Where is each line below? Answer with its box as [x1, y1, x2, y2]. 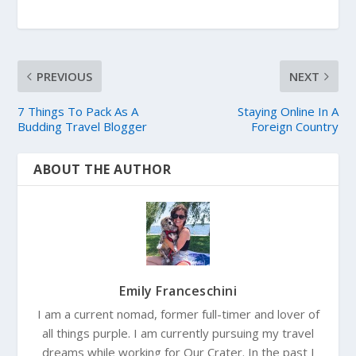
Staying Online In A [237, 103, 339, 119]
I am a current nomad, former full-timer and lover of [37, 305, 319, 322]
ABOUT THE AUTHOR [33, 160, 172, 178]
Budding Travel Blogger [17, 118, 148, 134]
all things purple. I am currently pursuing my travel [42, 324, 314, 341]
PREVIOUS [37, 68, 93, 84]
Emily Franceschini [119, 281, 237, 300]
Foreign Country [250, 118, 339, 134]
